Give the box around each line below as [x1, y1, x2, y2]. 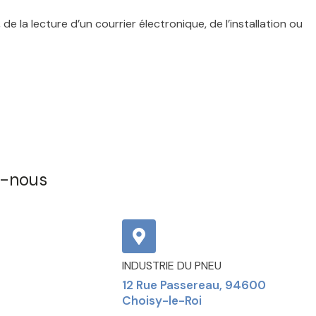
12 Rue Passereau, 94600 [122, 277, 267, 293]
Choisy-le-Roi [122, 293, 202, 308]
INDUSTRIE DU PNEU [122, 258, 222, 273]
